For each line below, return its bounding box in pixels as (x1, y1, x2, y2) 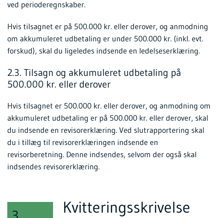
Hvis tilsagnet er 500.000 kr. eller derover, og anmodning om (7, 101, 211, 111)
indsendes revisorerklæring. (7, 162, 100, 172)
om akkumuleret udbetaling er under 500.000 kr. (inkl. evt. (7, 34, 203, 44)
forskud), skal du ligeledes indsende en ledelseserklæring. (7, 46, 200, 56)
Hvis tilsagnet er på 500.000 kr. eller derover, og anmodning (7, 21, 208, 32)
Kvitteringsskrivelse (63, 198, 191, 217)
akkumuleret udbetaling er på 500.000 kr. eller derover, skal (7, 113, 208, 123)
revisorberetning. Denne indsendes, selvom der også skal (7, 149, 197, 160)
